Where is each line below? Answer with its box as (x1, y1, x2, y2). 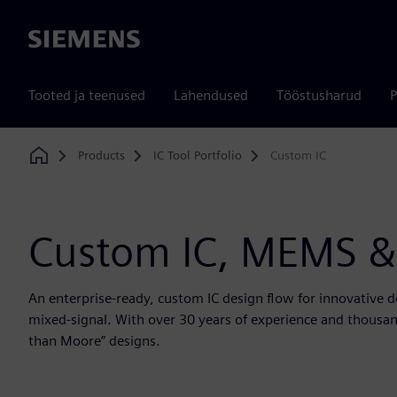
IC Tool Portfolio (152, 147, 242, 162)
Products (77, 147, 125, 162)
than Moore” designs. (28, 332, 160, 350)
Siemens (28, 31, 80, 49)
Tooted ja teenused (28, 87, 145, 104)
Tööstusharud (276, 87, 362, 104)
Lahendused (174, 87, 248, 104)
